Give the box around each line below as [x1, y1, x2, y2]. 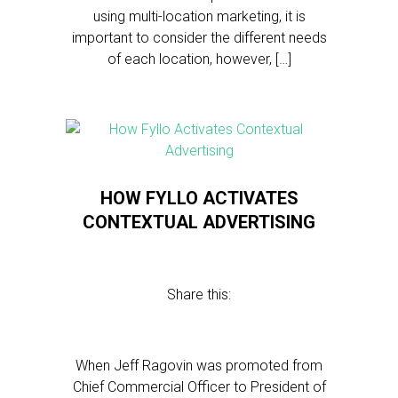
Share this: [167, 286, 231, 303]
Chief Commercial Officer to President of [72, 378, 326, 395]
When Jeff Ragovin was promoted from [76, 357, 322, 374]
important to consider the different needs [71, 29, 327, 46]
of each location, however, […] [107, 51, 291, 68]
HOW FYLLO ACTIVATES [99, 187, 298, 209]
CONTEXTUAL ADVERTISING [83, 211, 315, 233]
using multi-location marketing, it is [92, 8, 306, 25]
